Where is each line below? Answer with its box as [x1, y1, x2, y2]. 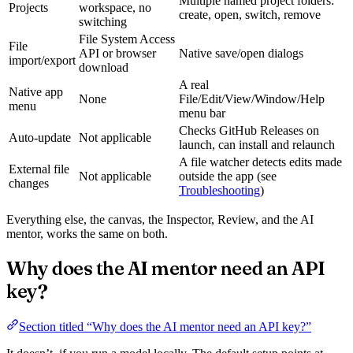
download [79, 61, 128, 75]
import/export [9, 54, 76, 68]
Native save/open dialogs [179, 46, 303, 61]
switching [79, 15, 127, 29]
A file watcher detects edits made [179, 155, 342, 169]
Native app [9, 85, 63, 99]
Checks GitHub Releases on [179, 124, 319, 138]
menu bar [179, 106, 225, 121]
